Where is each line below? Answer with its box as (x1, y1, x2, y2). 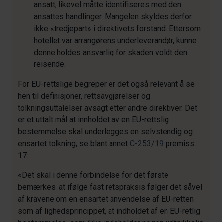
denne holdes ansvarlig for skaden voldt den (34, 48, 187, 57)
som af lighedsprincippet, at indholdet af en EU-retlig (18, 206, 200, 216)
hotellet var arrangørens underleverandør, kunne (34, 36, 197, 45)
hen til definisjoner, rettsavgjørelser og (18, 91, 150, 101)
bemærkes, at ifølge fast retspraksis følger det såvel (18, 182, 202, 192)
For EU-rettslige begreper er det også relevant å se (18, 79, 195, 89)
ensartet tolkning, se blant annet (18, 139, 130, 148)
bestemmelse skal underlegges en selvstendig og (18, 127, 193, 136)
